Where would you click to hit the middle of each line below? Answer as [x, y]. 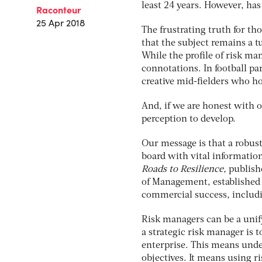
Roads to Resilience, [185, 170]
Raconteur [59, 10]
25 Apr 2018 [61, 23]
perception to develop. [189, 119]
